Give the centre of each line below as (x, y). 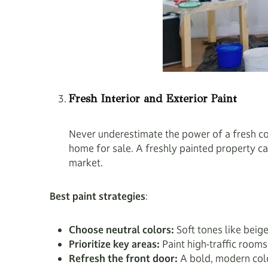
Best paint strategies (98, 196)
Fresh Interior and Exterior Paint (153, 99)
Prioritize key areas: (115, 244)
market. (86, 163)
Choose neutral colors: (123, 230)
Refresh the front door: (124, 258)
